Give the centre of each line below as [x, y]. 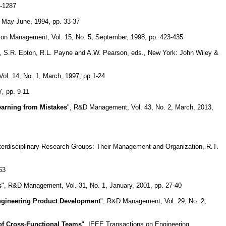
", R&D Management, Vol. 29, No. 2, [153, 201]
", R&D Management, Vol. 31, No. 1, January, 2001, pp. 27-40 [92, 185]
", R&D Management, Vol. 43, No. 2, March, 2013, [140, 107]
